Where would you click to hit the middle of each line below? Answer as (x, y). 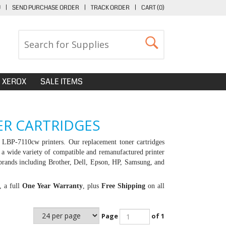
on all (155, 186)
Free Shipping (124, 186)
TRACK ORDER (110, 8)
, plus (92, 186)
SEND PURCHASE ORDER (46, 8)
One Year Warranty (53, 186)
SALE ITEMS (62, 81)
